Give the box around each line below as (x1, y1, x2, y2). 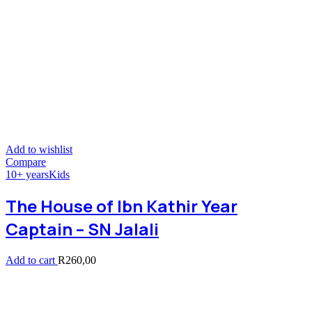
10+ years (6, 168, 49, 180)
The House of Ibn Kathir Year (6, 194, 237, 218)
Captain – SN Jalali (6, 217, 159, 241)
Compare (6, 155, 46, 168)
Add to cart (6, 254, 58, 267)
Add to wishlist (6, 143, 72, 155)
